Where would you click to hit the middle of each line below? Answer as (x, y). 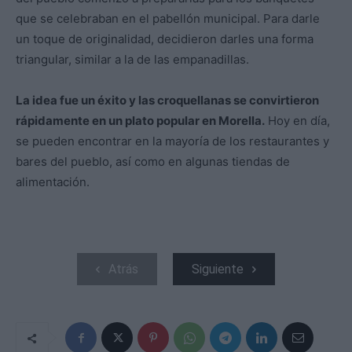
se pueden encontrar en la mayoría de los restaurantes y (172, 141)
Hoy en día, (297, 121)
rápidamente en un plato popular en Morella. (140, 121)
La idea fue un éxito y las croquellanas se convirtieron (167, 101)
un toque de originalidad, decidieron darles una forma (165, 39)
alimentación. (53, 182)
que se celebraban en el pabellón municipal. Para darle (168, 19)
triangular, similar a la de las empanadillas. (132, 60)
